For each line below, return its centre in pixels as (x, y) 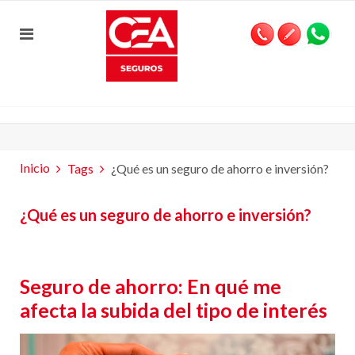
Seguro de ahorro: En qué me (151, 286)
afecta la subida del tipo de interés (174, 310)
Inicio (35, 168)
